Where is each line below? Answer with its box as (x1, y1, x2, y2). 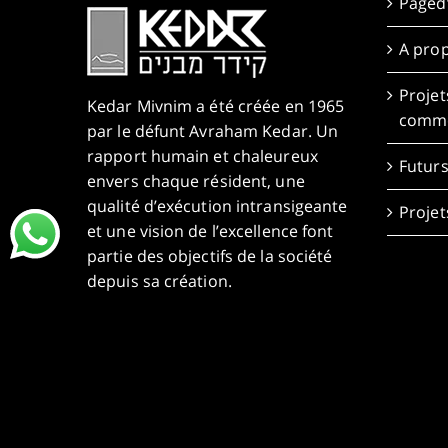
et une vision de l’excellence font (87, 219, 334, 242)
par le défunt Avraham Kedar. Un (87, 119, 339, 142)
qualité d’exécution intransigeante (87, 194, 348, 217)
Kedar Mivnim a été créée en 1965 (87, 94, 345, 117)
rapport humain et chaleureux (87, 144, 318, 167)
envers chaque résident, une (87, 169, 305, 192)
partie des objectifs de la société (87, 244, 333, 267)
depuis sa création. (87, 269, 232, 292)
